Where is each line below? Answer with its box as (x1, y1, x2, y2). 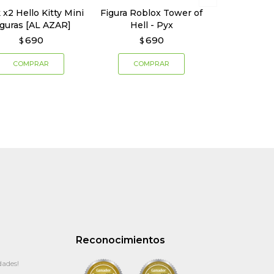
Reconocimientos (76, 234, 165, 246)
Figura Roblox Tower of (100, 7, 203, 19)
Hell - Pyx (130, 20, 173, 31)
